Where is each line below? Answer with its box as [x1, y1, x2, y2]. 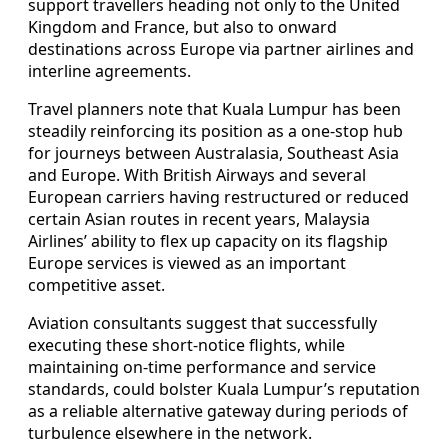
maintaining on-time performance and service [28, 356, 376, 379]
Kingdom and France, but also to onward [28, 16, 337, 39]
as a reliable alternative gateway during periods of [28, 400, 408, 423]
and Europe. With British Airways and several [28, 164, 366, 187]
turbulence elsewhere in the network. [28, 422, 312, 445]
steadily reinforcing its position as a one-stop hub [28, 120, 403, 143]
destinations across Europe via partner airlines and [28, 38, 414, 61]
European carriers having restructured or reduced [28, 186, 409, 209]
